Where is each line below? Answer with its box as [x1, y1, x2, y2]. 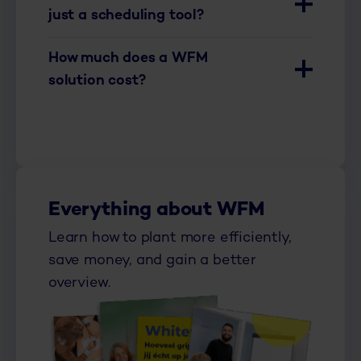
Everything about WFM [48, 200, 265, 221]
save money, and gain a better [48, 252, 256, 268]
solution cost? [48, 73, 146, 89]
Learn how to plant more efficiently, [48, 230, 292, 246]
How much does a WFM [48, 50, 208, 66]
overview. [48, 275, 110, 291]
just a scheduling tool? [48, 7, 204, 23]
